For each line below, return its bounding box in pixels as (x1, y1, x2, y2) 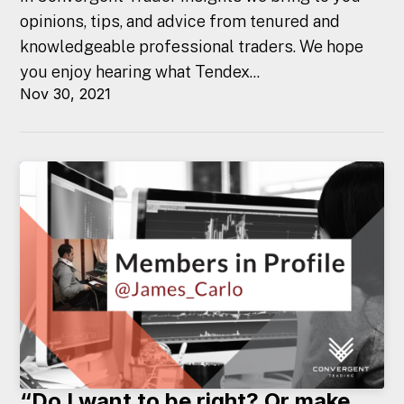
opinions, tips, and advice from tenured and (20, 12, 341, 32)
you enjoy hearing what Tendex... (20, 62, 261, 82)
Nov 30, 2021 (20, 85, 112, 104)
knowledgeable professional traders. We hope (20, 37, 364, 57)
